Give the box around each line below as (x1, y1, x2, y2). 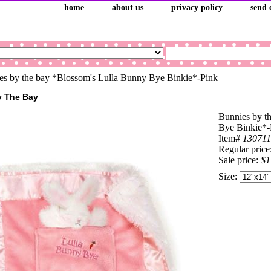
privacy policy (171, 3, 223, 12)
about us (112, 3, 143, 12)
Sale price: (218, 155, 261, 165)
